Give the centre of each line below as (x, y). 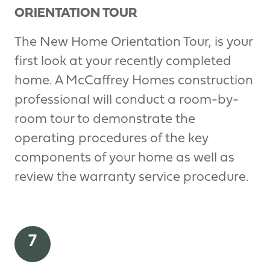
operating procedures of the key (111, 139)
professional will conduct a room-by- (127, 100)
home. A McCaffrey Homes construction (134, 81)
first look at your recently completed (123, 61)
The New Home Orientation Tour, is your (133, 42)
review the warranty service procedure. (132, 177)
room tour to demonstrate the (105, 119)
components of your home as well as (124, 158)
